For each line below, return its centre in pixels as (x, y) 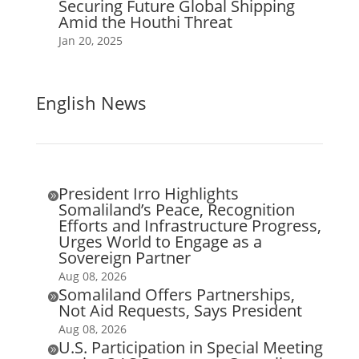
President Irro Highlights (148, 193)
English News (91, 102)
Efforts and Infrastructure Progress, (190, 225)
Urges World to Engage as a (160, 241)
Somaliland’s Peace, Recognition (176, 209)
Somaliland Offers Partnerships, (176, 294)
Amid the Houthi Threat (145, 22)
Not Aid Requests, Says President (180, 310)
